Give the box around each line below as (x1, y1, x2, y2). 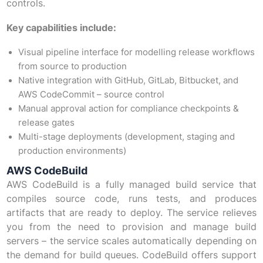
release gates (18, 117, 75, 129)
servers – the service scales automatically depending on (6, 235, 257, 247)
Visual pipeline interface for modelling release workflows (18, 47, 255, 58)
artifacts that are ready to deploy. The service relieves (6, 207, 257, 219)
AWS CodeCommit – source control (18, 89, 164, 100)
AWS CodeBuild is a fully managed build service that (6, 178, 257, 191)
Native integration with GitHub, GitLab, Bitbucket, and (18, 75, 238, 86)
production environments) (18, 146, 126, 157)
